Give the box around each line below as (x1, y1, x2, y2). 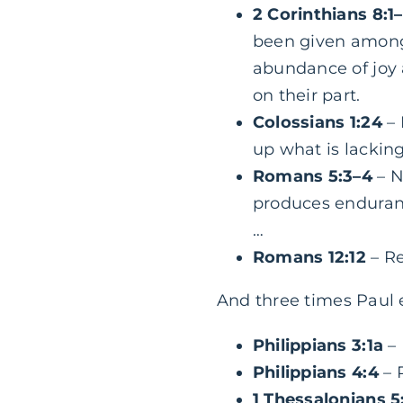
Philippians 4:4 (252, 363, 379, 383)
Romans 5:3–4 (252, 166, 378, 187)
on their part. (252, 85, 361, 106)
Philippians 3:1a (252, 336, 384, 356)
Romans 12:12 (252, 247, 366, 268)
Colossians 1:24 (252, 112, 388, 133)
